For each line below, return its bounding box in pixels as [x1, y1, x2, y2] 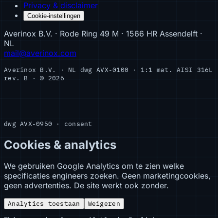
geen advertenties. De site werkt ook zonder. [4, 181, 169, 191]
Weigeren [88, 200, 120, 208]
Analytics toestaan [8, 200, 80, 208]
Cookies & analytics [4, 137, 116, 152]
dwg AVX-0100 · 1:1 [80, 65, 153, 74]
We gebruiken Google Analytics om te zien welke [4, 161, 184, 171]
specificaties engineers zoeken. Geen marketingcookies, [4, 171, 211, 181]
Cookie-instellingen [27, 12, 80, 19]
